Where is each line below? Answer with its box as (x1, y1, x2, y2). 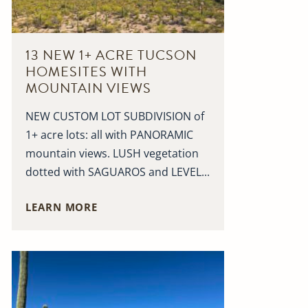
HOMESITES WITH (25, 61, 148, 82)
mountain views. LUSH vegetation (25, 146, 199, 162)
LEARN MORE (25, 200, 98, 214)
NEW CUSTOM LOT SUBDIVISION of (25, 109, 205, 124)
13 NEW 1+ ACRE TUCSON (25, 45, 197, 66)
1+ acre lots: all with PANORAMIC (25, 127, 194, 143)
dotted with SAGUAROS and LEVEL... (25, 164, 210, 180)
